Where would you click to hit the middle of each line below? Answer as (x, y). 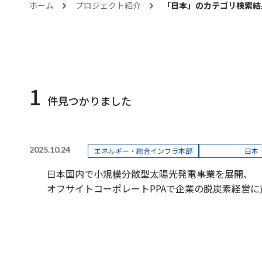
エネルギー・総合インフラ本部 (143, 150)
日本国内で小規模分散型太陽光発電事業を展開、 (150, 173)
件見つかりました (89, 100)
